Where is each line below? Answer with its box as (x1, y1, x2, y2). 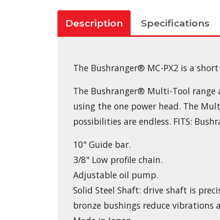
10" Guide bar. (73, 138, 131, 151)
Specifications (140, 17, 210, 29)
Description (65, 17, 123, 29)
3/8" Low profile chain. (73, 154, 163, 166)
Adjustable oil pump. (73, 169, 158, 181)
